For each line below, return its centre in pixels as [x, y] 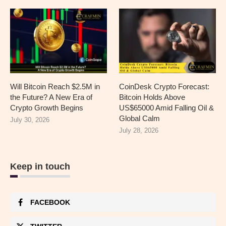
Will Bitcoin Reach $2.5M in [55, 86]
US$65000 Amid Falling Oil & [167, 107]
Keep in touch [40, 166]
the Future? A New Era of [51, 97]
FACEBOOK [50, 202]
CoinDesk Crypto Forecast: [164, 86]
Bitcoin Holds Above [152, 97]
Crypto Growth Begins [47, 107]
